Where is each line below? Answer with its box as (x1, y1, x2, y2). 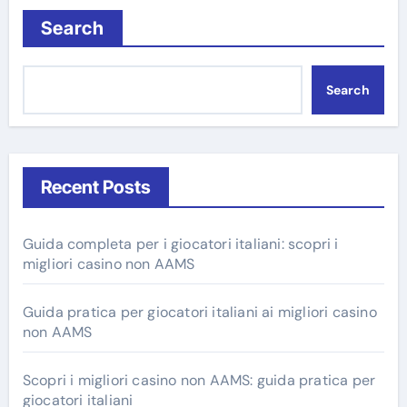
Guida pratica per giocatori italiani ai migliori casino (22, 302, 377, 322)
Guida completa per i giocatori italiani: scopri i (22, 233, 339, 253)
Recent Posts (40, 175, 151, 198)
